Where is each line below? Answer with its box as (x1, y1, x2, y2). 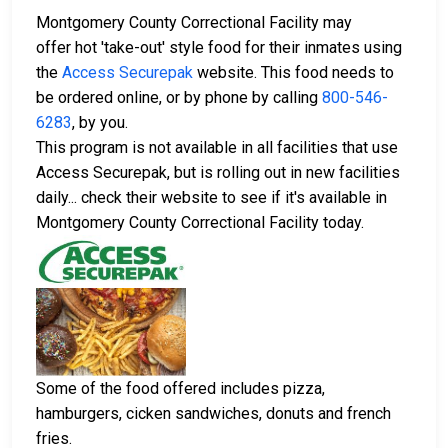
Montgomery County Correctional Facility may (36, 13, 352, 33)
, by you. (72, 113, 128, 133)
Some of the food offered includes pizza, (36, 379, 325, 399)
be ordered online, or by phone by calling (36, 88, 322, 108)
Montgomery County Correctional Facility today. (36, 213, 364, 233)
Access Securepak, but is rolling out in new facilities (36, 163, 400, 183)
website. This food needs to (193, 63, 394, 83)
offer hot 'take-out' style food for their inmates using (36, 38, 402, 58)
